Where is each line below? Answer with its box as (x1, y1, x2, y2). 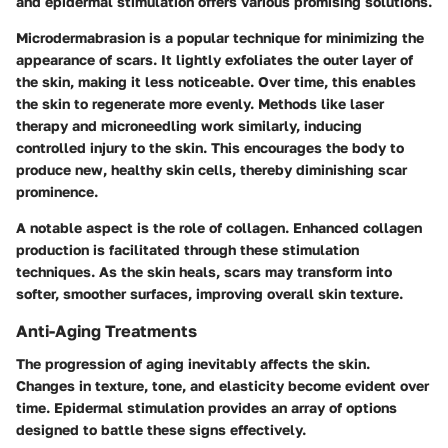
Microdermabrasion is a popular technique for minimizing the (16, 29, 424, 47)
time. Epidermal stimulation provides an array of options (16, 398, 397, 416)
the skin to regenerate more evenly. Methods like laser (16, 95, 384, 113)
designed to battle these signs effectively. (16, 420, 306, 438)
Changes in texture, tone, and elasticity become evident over (16, 376, 429, 394)
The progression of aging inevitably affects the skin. (16, 354, 370, 372)
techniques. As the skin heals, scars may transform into (16, 263, 392, 281)
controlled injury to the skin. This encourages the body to (16, 139, 404, 157)
